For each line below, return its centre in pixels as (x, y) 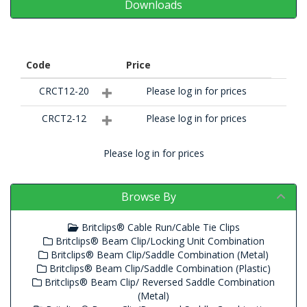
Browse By (149, 197)
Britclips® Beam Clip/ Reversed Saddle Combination (158, 282)
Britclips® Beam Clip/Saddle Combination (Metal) (158, 255)
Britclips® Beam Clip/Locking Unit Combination (158, 241)
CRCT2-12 (64, 119)
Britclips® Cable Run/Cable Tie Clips (159, 228)
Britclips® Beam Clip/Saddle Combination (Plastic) (158, 269)
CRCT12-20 (64, 91)
